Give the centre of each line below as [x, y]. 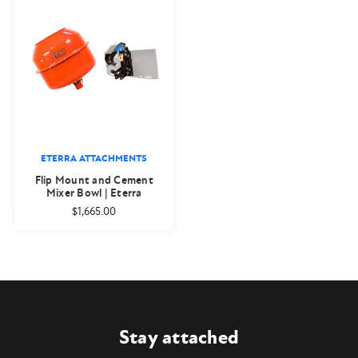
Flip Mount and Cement [94, 180]
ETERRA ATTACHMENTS [94, 158]
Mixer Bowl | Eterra [94, 193]
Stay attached [179, 338]
